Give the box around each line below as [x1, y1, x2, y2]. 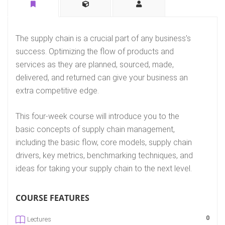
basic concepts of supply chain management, [16, 125, 175, 135]
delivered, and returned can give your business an [16, 73, 188, 83]
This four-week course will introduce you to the [16, 111, 179, 122]
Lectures [27, 215, 51, 223]
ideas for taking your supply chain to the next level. [16, 164, 192, 174]
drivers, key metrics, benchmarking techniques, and [16, 151, 193, 161]
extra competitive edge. [16, 86, 99, 96]
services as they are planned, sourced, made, [16, 60, 174, 70]
